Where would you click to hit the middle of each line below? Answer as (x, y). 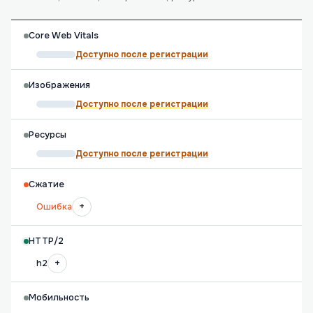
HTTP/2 (46, 241)
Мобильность (59, 298)
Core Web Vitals (64, 36)
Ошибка (54, 207)
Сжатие (46, 184)
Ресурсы (48, 135)
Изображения (59, 85)
